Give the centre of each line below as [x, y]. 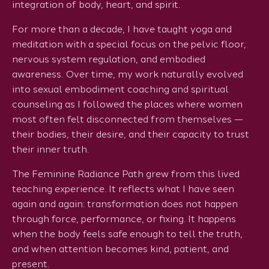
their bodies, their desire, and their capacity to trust [131, 134]
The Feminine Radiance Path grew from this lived [126, 174]
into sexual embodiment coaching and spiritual [120, 89]
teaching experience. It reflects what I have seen [123, 189]
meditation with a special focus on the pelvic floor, [129, 44]
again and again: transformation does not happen [125, 204]
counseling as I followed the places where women [127, 104]
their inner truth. [50, 150]
